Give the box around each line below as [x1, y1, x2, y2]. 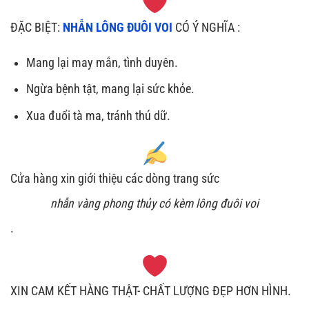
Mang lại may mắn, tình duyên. [26, 55, 178, 70]
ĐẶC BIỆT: [10, 20, 60, 34]
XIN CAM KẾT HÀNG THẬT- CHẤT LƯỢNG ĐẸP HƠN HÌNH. [10, 283, 291, 298]
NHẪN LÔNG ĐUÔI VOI [60, 20, 172, 34]
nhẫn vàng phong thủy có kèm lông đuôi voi [50, 196, 259, 210]
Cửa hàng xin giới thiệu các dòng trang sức [10, 171, 219, 186]
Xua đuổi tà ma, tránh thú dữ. [26, 108, 170, 123]
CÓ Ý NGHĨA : [172, 20, 240, 34]
